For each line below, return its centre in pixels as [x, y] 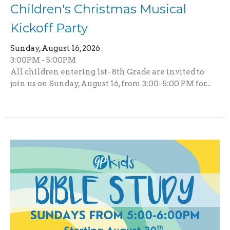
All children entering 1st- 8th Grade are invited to [107, 72]
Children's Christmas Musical [98, 9]
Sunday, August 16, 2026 [55, 49]
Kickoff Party [49, 28]
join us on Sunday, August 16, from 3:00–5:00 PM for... [110, 84]
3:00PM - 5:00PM [43, 60]
